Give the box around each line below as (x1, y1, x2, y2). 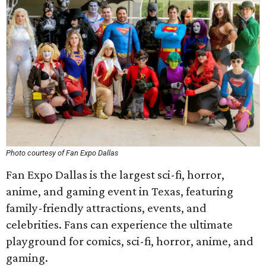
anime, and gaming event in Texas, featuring (6, 184, 233, 198)
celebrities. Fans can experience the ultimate (6, 217, 233, 232)
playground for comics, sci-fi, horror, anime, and (6, 234, 254, 248)
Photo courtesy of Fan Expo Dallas (6, 148, 118, 157)
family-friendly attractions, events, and (6, 201, 207, 215)
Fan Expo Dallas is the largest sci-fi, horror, (6, 167, 224, 182)
